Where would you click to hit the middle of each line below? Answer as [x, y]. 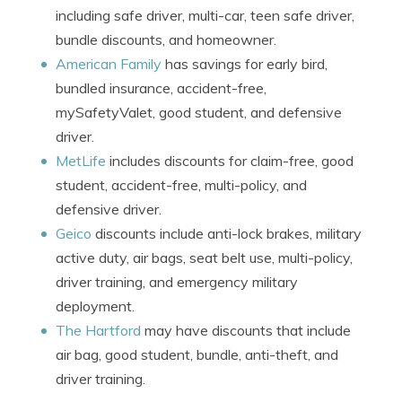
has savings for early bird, [245, 64]
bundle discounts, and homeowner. [166, 39]
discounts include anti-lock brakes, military [227, 233]
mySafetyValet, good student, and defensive [199, 112]
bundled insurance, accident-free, [161, 88]
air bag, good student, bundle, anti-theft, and [197, 354]
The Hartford [98, 330]
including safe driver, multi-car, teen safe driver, [205, 15]
